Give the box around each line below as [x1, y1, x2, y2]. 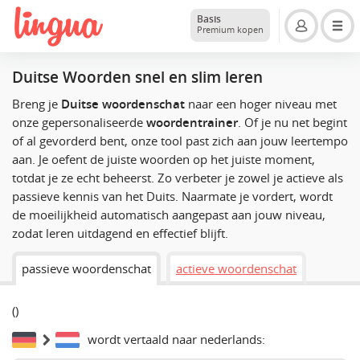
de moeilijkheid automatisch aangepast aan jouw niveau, [12, 207, 325, 223]
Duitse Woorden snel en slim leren [12, 67, 263, 88]
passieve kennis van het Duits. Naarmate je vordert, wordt [12, 188, 333, 205]
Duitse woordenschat [61, 96, 185, 113]
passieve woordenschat [22, 260, 151, 276]
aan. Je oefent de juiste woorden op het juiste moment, [12, 151, 315, 168]
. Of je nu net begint [238, 114, 347, 131]
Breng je [12, 96, 61, 112]
